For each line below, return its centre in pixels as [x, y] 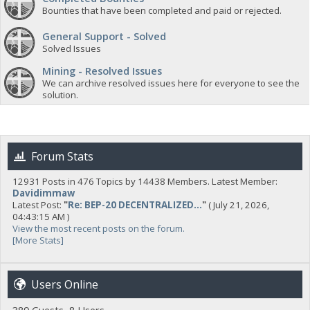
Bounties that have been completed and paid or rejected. [162, 10]
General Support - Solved [104, 36]
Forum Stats [62, 156]
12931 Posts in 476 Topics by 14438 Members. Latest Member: [145, 181]
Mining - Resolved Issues [102, 71]
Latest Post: [38, 204]
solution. [60, 95]
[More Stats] [38, 240]
